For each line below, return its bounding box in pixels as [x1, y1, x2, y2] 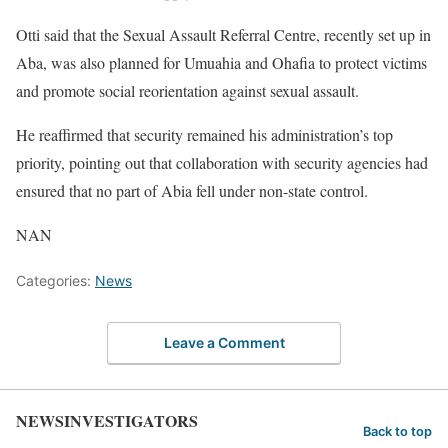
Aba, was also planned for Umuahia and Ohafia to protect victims [16, 51, 427, 73]
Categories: [16, 271, 95, 289]
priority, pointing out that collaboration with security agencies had [16, 151, 428, 173]
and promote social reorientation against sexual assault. [16, 79, 359, 101]
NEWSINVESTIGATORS [16, 409, 198, 433]
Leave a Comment [163, 334, 285, 352]
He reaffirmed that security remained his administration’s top [16, 123, 393, 145]
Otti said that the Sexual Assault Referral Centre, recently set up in [16, 23, 431, 45]
